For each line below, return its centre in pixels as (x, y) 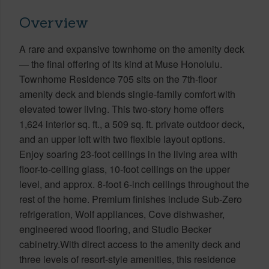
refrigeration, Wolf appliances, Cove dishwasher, (122, 214)
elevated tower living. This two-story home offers (122, 109)
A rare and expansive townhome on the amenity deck (132, 49)
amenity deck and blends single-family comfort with (127, 94)
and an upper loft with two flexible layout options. (122, 139)
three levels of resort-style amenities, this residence (128, 259)
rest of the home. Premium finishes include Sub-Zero (131, 199)
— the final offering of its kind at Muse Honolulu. (121, 64)
